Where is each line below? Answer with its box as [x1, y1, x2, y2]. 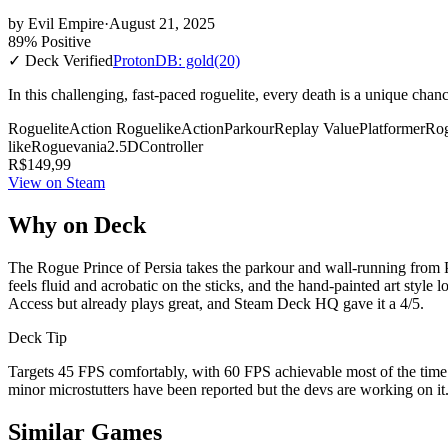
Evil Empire [28, 14, 104, 32]
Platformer [359, 119, 425, 137]
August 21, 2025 [109, 14, 215, 32]
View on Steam [8, 173, 105, 191]
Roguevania [31, 137, 107, 155]
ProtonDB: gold [113, 51, 214, 69]
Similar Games [8, 418, 162, 445]
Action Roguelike [69, 119, 181, 137]
